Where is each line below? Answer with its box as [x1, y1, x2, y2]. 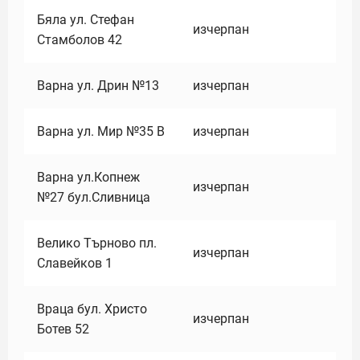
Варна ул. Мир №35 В [37, 124, 165, 139]
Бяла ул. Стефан [37, 12, 134, 27]
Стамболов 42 [37, 32, 122, 47]
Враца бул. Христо [37, 301, 147, 317]
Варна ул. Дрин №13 [37, 78, 159, 93]
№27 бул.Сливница [37, 190, 150, 205]
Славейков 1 [37, 256, 112, 271]
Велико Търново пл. [37, 235, 157, 251]
